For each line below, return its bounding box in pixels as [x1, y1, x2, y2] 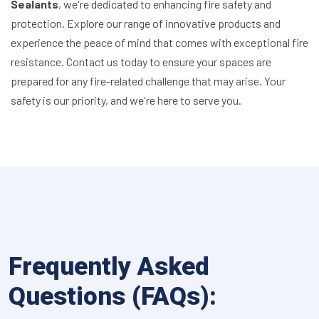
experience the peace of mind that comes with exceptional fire [11, 36, 308, 50]
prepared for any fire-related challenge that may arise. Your [11, 74, 286, 88]
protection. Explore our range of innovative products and [11, 16, 281, 31]
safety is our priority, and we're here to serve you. [11, 93, 241, 108]
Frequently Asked [9, 252, 209, 282]
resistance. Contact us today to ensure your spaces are [11, 55, 271, 69]
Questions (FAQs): [9, 282, 216, 312]
